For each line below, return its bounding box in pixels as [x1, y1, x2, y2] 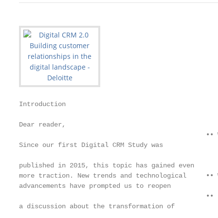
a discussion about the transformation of [19, 202, 175, 210]
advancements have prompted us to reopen [19, 182, 171, 190]
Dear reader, [19, 121, 66, 128]
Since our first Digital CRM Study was [19, 141, 163, 149]
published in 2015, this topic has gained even [19, 162, 194, 169]
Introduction [19, 100, 66, 108]
